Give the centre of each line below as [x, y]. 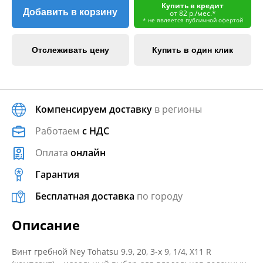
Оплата [53, 153]
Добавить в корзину [70, 12]
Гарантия [57, 174]
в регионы [177, 109]
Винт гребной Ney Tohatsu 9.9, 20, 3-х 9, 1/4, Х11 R [112, 252]
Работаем [59, 131]
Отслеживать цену [70, 50]
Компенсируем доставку [94, 109]
